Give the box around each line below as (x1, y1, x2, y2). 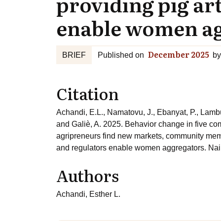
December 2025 (148, 48, 209, 60)
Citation (56, 81, 119, 105)
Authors (56, 163, 119, 187)
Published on (98, 51, 144, 59)
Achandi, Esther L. (56, 190, 120, 198)
